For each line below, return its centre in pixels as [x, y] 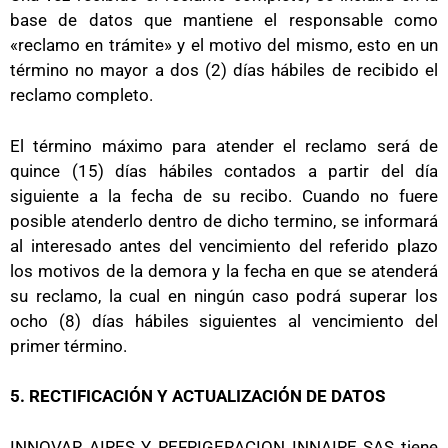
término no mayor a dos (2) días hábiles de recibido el [224, 70]
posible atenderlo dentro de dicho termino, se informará [224, 220]
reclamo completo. [81, 95]
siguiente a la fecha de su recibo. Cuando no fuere [224, 195]
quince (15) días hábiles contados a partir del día [224, 170]
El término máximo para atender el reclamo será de [224, 145]
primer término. [68, 345]
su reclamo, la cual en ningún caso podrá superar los [224, 295]
